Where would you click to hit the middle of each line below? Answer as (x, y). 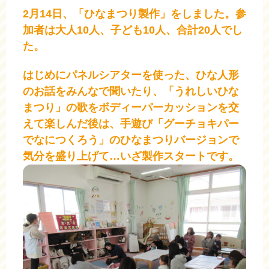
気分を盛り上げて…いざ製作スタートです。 (131, 156)
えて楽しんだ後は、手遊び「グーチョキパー (131, 123)
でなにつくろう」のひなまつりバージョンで (131, 140)
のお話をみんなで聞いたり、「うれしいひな (131, 91)
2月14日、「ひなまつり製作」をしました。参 (134, 14)
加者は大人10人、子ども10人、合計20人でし (133, 30)
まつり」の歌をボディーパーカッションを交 (131, 107)
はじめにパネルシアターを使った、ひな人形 (131, 75)
